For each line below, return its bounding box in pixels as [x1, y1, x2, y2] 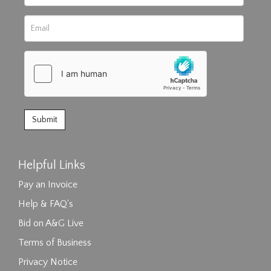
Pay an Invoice [18, 178, 77, 190]
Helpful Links [18, 158, 85, 172]
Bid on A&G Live [18, 217, 83, 229]
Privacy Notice [18, 256, 77, 267]
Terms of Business [18, 237, 91, 248]
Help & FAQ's [18, 198, 73, 209]
